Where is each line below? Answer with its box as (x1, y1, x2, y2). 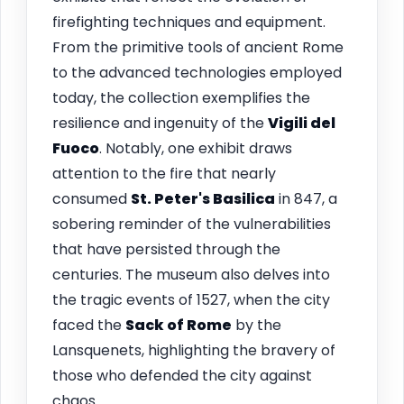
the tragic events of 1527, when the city (52, 289, 330, 310)
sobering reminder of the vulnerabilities (52, 213, 331, 234)
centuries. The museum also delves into (52, 263, 330, 285)
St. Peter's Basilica (131, 188, 275, 209)
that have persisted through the (52, 238, 280, 260)
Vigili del (268, 112, 335, 133)
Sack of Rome (125, 314, 232, 335)
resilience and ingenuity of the (52, 112, 268, 133)
